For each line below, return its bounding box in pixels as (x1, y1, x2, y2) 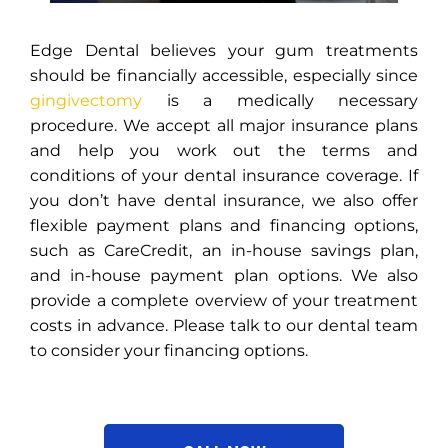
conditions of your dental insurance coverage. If (30, 166, 418, 186)
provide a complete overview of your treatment (30, 291, 418, 311)
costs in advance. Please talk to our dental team (30, 316, 418, 336)
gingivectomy (30, 91, 142, 111)
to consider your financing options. (30, 341, 308, 361)
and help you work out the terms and (30, 141, 418, 161)
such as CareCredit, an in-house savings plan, (30, 241, 418, 261)
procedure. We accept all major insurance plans (30, 116, 418, 136)
